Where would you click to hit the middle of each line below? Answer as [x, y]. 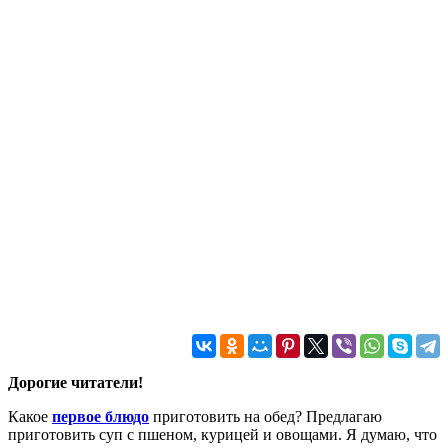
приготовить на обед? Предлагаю [265, 416]
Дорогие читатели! [75, 382]
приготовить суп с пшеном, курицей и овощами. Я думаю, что [222, 434]
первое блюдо [100, 416]
